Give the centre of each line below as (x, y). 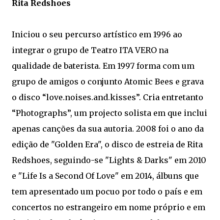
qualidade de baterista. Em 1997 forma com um (103, 66)
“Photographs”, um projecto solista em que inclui (110, 113)
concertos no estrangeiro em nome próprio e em (109, 207)
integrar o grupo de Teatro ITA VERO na (90, 50)
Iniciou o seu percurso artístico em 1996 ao (97, 34)
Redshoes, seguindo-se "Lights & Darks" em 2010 (109, 160)
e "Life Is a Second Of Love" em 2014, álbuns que (105, 176)
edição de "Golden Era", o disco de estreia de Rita (107, 144)
